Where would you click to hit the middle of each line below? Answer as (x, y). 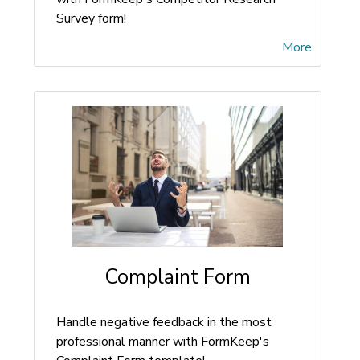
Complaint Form (178, 277)
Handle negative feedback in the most (164, 322)
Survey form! (91, 18)
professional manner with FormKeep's (163, 342)
